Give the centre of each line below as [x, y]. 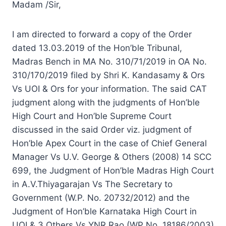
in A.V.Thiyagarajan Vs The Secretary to [92, 184]
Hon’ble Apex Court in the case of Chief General [109, 143]
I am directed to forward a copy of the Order [102, 34]
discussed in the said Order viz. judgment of [102, 129]
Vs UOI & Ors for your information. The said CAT [109, 89]
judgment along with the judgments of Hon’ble [106, 102]
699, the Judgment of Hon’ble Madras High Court [113, 170]
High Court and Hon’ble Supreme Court [92, 116]
